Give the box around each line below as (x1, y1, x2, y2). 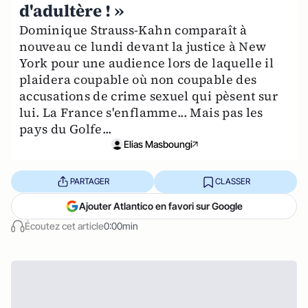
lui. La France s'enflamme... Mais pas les (19, 103, 263, 121)
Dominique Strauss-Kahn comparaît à (19, 21, 247, 38)
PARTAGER (69, 176, 109, 187)
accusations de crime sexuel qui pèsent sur (19, 87, 278, 104)
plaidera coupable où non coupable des (19, 70, 257, 88)
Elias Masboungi (124, 137, 192, 150)
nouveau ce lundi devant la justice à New (19, 37, 267, 55)
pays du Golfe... (19, 120, 112, 137)
